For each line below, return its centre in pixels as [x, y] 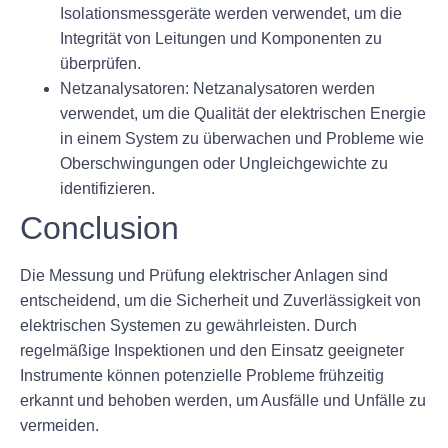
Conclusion [99, 228]
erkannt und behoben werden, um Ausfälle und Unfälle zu [223, 401]
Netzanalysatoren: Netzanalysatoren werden [217, 89]
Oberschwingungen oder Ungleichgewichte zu [224, 164]
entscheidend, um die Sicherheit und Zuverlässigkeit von [220, 301]
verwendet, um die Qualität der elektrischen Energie [243, 114]
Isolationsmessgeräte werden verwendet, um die [231, 14]
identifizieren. [107, 189]
